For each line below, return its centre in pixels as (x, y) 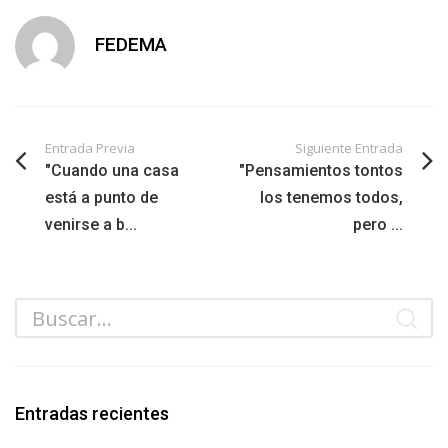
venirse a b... (91, 224)
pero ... (378, 224)
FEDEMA (131, 44)
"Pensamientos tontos (321, 170)
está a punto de (101, 197)
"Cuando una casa (112, 170)
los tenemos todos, (331, 197)
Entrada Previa (90, 148)
